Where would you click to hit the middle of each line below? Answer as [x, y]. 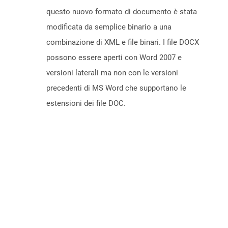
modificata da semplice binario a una [109, 27]
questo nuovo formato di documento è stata [122, 12]
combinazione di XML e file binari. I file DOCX [123, 42]
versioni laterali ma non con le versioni [112, 73]
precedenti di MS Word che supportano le [116, 88]
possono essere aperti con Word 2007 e [114, 58]
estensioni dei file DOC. [86, 104]
